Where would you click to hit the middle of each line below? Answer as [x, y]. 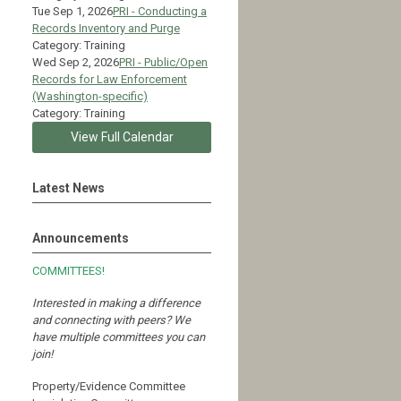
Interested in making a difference [116, 303]
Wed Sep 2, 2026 [76, 62]
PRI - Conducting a [160, 11]
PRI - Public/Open [163, 62]
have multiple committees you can [119, 337]
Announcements [81, 238]
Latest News [68, 188]
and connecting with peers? [103, 320]
